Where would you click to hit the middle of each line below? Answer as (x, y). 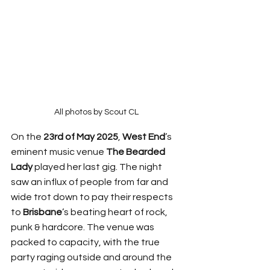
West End (144, 137)
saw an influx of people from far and (90, 182)
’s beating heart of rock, (116, 212)
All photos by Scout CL (96, 112)
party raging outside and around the (92, 257)
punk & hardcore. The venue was (83, 227)
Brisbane (42, 212)
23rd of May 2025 (81, 137)
